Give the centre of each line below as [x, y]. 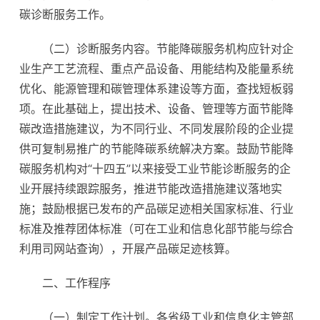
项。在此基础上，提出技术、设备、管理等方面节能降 [156, 109]
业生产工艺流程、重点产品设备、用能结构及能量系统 [156, 69]
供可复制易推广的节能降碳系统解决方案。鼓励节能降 [156, 149]
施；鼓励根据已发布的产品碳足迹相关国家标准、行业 [156, 209]
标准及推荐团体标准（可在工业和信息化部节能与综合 [156, 229]
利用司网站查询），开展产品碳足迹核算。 [128, 249]
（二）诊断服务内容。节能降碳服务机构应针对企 [168, 49]
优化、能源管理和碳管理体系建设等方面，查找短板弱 [156, 89]
